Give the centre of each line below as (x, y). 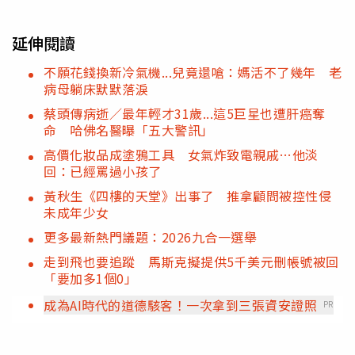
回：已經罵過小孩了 (103, 171)
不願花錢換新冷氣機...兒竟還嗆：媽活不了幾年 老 (193, 72)
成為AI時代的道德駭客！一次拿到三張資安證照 (180, 305)
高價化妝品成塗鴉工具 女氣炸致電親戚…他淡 (181, 154)
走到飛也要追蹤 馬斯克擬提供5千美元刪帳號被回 (191, 261)
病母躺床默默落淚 (96, 88)
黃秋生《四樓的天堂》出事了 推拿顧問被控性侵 (187, 195)
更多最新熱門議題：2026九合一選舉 (150, 237)
